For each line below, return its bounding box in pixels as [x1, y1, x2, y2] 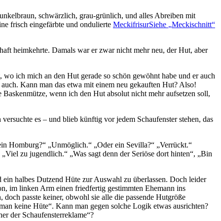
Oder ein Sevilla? [97, 140, 151, 149]
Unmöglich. [51, 140, 88, 149]
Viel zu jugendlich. [5, 149, 64, 158]
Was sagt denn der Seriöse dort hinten [73, 149, 190, 158]
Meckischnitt [172, 20, 212, 29]
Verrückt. [160, 140, 188, 149]
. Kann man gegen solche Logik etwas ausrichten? [52, 201, 208, 210]
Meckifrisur [113, 20, 149, 29]
